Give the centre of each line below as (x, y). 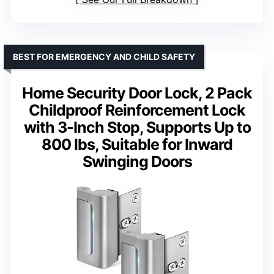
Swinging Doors (137, 162)
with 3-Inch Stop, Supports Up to (137, 128)
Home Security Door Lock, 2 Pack (137, 93)
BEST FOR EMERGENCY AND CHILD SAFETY (104, 57)
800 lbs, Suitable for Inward (137, 145)
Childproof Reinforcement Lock (137, 110)
